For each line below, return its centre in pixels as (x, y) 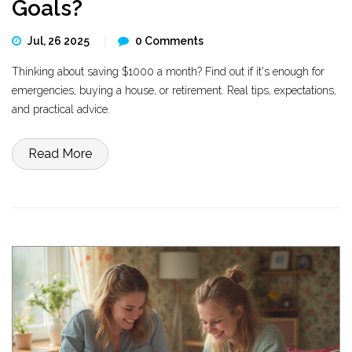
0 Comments (169, 41)
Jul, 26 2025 (60, 41)
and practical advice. (61, 109)
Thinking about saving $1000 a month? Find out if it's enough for (168, 71)
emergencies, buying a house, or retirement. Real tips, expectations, (174, 90)
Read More (60, 154)
